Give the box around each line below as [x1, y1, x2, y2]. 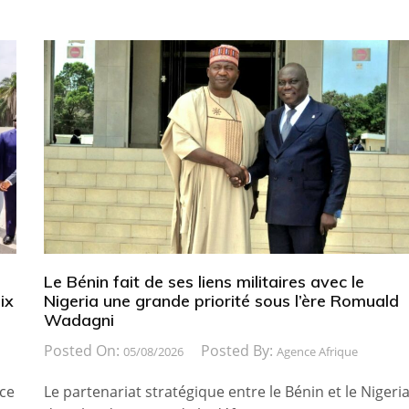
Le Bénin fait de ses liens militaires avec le [43, 270, 364, 292]
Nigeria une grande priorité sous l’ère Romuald [43, 289, 399, 311]
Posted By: [200, 340, 277, 361]
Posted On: [43, 340, 123, 361]
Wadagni [43, 309, 114, 330]
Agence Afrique [276, 342, 358, 360]
